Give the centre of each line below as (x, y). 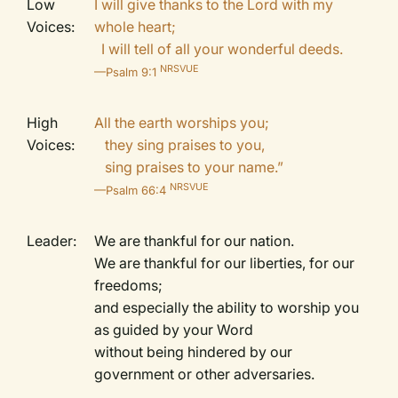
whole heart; (135, 27)
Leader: (52, 241)
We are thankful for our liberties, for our (225, 263)
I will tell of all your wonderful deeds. (221, 49)
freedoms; (131, 285)
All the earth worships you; (182, 123)
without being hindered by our (194, 352)
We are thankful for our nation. (196, 241)
